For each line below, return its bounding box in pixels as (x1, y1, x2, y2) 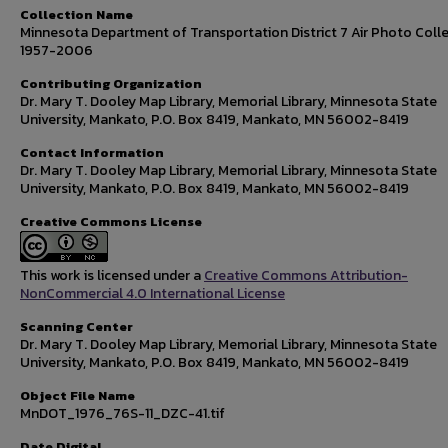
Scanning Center (20, 317, 133, 336)
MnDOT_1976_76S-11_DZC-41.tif (20, 403, 225, 424)
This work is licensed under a (20, 265, 204, 286)
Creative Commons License (20, 212, 202, 231)
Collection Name (20, 5, 133, 24)
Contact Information (20, 143, 164, 162)
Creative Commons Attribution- (204, 265, 408, 286)
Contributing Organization (20, 74, 202, 93)
